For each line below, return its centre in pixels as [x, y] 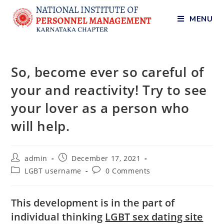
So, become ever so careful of [107, 72]
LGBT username [53, 171]
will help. [40, 126]
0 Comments [128, 171]
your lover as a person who [100, 108]
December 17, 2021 [106, 158]
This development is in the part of [93, 203]
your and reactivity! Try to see [109, 90]
